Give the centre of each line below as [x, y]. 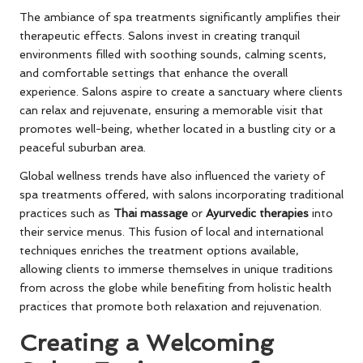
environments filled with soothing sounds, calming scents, [173, 54]
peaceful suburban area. [83, 147]
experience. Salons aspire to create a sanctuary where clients [181, 91]
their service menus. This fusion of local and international [171, 231]
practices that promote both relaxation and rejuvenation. [171, 306]
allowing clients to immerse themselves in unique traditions [176, 269]
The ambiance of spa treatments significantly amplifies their [180, 17]
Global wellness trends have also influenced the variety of [172, 175]
